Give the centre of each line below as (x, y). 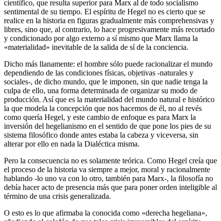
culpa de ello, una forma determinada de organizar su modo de (101, 90)
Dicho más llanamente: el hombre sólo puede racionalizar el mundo (108, 64)
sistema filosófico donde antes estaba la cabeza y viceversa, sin (101, 135)
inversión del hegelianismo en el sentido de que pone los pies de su (108, 126)
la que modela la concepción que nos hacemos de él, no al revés (103, 108)
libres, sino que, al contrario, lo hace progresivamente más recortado (109, 29)
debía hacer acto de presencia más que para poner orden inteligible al (110, 187)
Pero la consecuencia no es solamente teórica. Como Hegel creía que (110, 160)
